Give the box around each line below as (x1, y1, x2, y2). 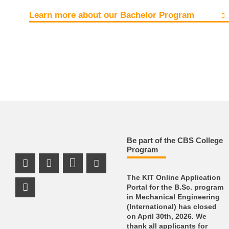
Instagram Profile (49, 165, 149, 179)
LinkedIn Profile (72, 165, 166, 179)
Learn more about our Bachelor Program (29, 10, 194, 20)
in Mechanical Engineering (127, 193, 220, 201)
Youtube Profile (96, 165, 187, 179)
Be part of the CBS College (127, 136, 223, 145)
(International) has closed (127, 202, 217, 211)
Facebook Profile (25, 188, 124, 202)
